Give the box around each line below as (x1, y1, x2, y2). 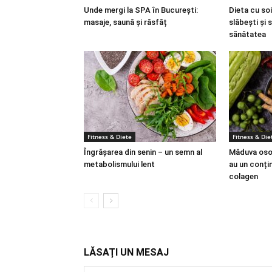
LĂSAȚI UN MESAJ (84, 246, 169, 258)
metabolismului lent (84, 159, 155, 169)
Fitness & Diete (87, 132, 132, 141)
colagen (229, 171, 258, 181)
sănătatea (229, 29, 266, 39)
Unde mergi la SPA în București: (84, 5, 198, 15)
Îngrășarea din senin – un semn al (84, 147, 202, 157)
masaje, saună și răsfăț (84, 17, 167, 27)
